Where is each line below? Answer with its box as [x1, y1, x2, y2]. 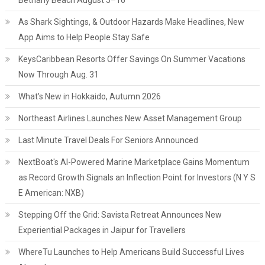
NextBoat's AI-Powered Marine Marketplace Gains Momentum [18, 157, 250, 167]
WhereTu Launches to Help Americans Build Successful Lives [18, 247, 244, 257]
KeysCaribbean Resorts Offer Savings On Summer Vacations [18, 54, 245, 64]
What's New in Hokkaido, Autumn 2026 [18, 92, 161, 101]
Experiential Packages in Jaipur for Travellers [18, 225, 186, 235]
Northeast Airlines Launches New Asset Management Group [18, 114, 242, 123]
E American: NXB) [18, 188, 84, 198]
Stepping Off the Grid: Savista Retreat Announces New [18, 210, 222, 219]
